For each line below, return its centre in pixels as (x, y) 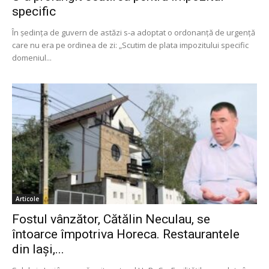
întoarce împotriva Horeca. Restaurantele (126, 234)
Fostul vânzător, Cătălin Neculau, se (111, 219)
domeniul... (32, 57)
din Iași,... (38, 249)
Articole (27, 199)
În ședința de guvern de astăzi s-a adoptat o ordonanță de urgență (134, 32)
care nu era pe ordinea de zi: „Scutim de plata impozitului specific (130, 45)
